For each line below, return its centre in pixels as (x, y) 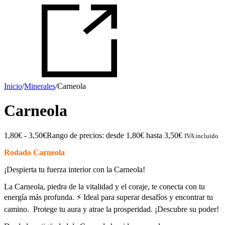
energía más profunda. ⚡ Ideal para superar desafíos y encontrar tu (108, 197)
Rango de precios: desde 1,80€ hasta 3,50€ (115, 135)
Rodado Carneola (34, 152)
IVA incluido (201, 136)
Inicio (13, 86)
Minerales (40, 86)
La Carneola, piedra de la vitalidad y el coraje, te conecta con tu (104, 186)
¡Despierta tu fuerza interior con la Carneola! (75, 169)
